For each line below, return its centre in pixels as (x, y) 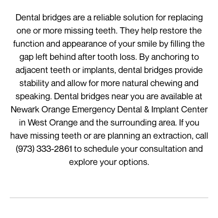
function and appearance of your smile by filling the (109, 43)
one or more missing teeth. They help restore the (109, 30)
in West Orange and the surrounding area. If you (109, 122)
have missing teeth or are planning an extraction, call (109, 135)
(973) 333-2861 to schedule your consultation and (109, 148)
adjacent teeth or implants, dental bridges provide (109, 69)
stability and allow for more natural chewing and (109, 82)
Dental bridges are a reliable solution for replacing (109, 17)
